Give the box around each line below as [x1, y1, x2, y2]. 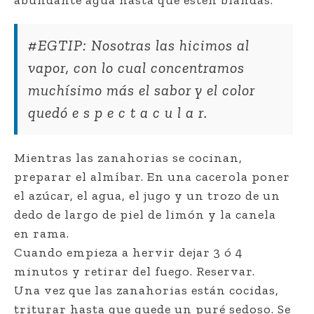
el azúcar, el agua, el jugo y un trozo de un [14, 188, 280, 204]
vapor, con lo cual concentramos [28, 59, 245, 78]
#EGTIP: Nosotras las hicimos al [28, 36, 250, 55]
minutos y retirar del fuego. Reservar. [14, 264, 255, 280]
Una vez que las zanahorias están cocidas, [14, 282, 279, 299]
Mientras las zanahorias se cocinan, [14, 150, 243, 166]
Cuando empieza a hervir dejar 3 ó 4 [14, 245, 243, 261]
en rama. [14, 226, 69, 242]
